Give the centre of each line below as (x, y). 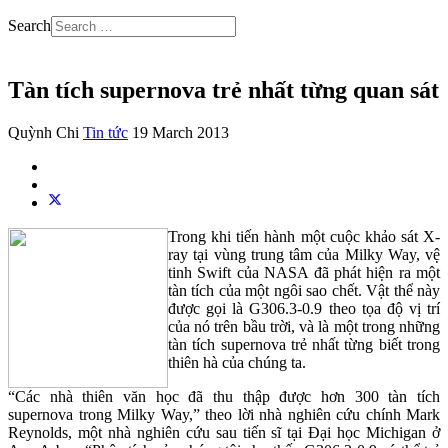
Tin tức (105, 132)
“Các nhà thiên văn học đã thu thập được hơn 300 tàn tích (224, 396)
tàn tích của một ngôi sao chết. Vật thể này (304, 290)
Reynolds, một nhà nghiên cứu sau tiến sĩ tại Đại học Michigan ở (224, 432)
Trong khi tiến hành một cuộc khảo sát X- (304, 236)
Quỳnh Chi (43, 132)
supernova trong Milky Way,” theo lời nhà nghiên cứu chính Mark (224, 414)
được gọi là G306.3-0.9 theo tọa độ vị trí (304, 308)
